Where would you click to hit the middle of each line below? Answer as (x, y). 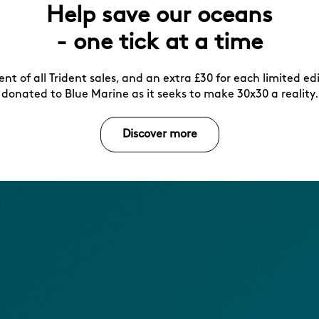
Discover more (159, 134)
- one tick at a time (159, 43)
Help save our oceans (159, 16)
